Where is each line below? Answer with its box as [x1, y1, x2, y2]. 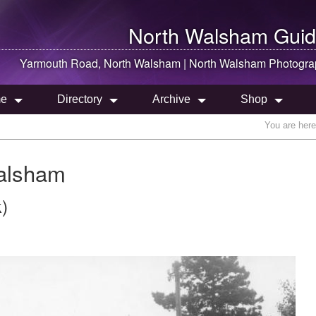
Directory [57, 93, 102, 105]
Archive [152, 93, 190, 105]
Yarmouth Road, [20, 55, 104, 71]
